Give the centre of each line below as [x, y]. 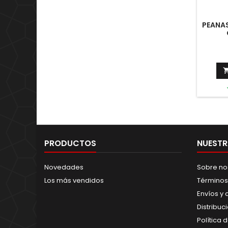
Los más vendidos [74, 180]
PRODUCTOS [70, 143]
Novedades [64, 167]
